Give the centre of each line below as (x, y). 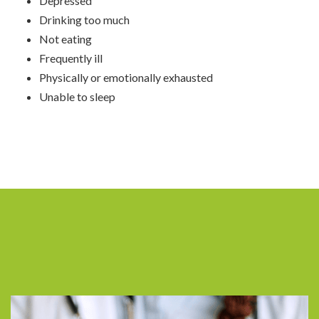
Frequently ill (71, 58)
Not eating (66, 39)
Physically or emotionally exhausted (126, 78)
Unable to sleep (77, 97)
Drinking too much (84, 20)
